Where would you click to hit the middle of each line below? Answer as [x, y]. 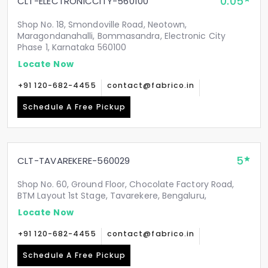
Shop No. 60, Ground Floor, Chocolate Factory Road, [126, 184]
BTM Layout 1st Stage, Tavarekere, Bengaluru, [112, 196]
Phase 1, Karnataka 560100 [72, 47]
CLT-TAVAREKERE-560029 [74, 161]
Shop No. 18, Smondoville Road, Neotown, [102, 25]
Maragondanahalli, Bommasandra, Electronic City [122, 36]
